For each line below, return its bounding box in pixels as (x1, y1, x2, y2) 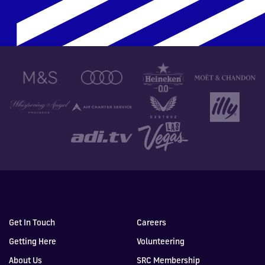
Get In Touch (9, 216, 55, 227)
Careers (137, 216, 166, 227)
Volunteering (137, 235, 185, 246)
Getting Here (9, 235, 56, 246)
